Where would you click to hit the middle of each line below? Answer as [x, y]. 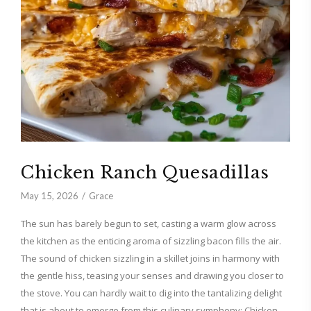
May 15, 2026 [50, 196]
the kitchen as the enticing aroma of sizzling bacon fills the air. [151, 241]
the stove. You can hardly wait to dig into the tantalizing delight [151, 293]
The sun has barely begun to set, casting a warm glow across [149, 224]
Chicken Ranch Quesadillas [145, 173]
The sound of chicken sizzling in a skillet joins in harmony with [150, 258]
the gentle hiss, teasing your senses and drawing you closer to [152, 276]
